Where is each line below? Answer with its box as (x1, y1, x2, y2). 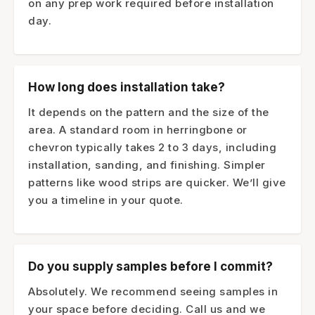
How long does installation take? (28, 79, 225, 94)
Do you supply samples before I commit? (28, 259, 273, 274)
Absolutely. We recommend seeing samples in (28, 284, 278, 298)
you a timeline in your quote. (28, 193, 184, 207)
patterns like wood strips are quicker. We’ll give (28, 175, 286, 189)
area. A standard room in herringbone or (28, 122, 247, 136)
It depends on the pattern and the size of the (28, 105, 269, 119)
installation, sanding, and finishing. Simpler (28, 157, 266, 172)
